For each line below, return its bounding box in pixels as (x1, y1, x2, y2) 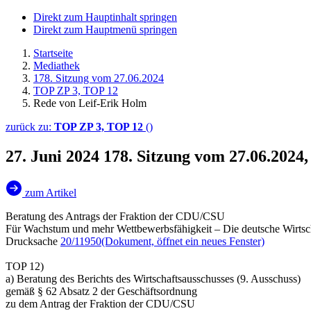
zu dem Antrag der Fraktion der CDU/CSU (6, 297, 195, 310)
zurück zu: (6, 121, 54, 133)
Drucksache (6, 235, 60, 247)
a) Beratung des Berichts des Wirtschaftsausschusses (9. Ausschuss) (6, 272, 301, 285)
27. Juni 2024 (6, 146, 103, 165)
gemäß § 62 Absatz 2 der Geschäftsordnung (6, 285, 197, 297)
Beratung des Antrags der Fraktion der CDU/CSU (6, 210, 225, 222)
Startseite (33, 47, 73, 59)
